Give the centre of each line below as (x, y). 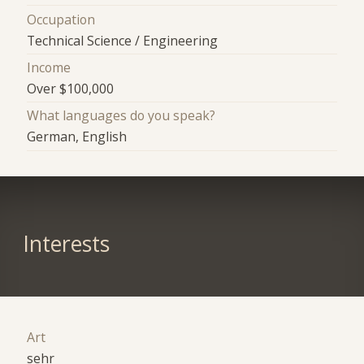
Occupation (61, 19)
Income (49, 67)
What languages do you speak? (121, 116)
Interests (66, 244)
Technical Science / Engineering (123, 40)
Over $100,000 (71, 89)
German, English (77, 137)
